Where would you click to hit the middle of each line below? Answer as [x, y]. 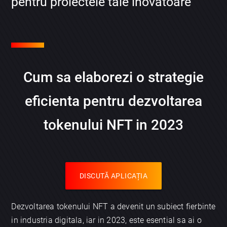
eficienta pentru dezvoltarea [113, 101]
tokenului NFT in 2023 [113, 125]
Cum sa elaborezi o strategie [113, 78]
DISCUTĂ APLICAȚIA [113, 176]
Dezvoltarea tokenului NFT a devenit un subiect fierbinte [113, 207]
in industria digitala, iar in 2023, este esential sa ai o [106, 220]
